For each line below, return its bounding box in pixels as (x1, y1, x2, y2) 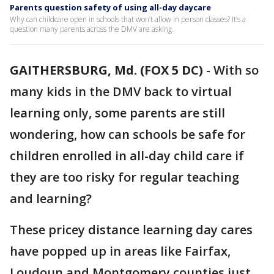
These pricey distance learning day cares (10, 221, 253, 238)
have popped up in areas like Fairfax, (10, 243, 231, 259)
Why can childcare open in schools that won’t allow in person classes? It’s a (10, 14, 246, 24)
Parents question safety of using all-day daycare (10, 2, 211, 13)
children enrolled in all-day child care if (10, 147, 244, 164)
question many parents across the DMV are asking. (10, 24, 174, 34)
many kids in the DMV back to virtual (10, 83, 232, 100)
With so (213, 62, 259, 78)
